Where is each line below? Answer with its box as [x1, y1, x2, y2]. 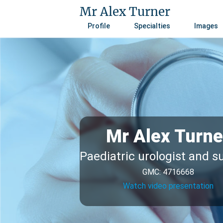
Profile [88, 22, 110, 30]
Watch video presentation [122, 181, 214, 191]
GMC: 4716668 [142, 167, 194, 177]
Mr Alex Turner [80, 4, 170, 19]
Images [194, 22, 218, 30]
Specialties [134, 22, 170, 30]
